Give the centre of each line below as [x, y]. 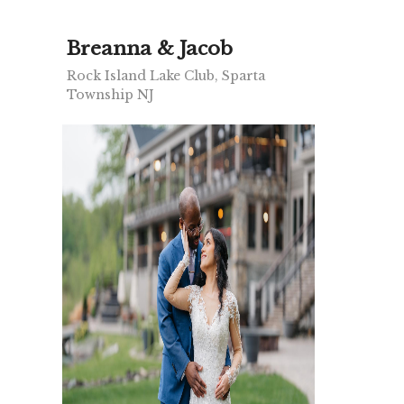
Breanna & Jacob [150, 49]
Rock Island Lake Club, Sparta [166, 76]
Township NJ [110, 95]
